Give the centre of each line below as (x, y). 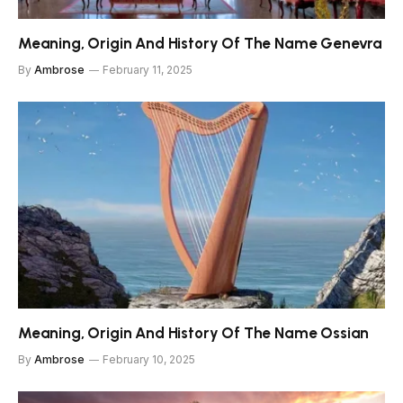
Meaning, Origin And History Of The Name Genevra (201, 44)
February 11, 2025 (148, 70)
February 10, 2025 (149, 359)
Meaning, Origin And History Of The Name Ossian (194, 332)
